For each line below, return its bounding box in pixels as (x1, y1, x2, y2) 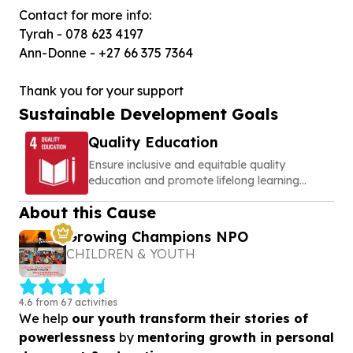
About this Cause (19, 203, 156, 222)
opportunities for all (88, 189, 191, 203)
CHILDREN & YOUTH (65, 246, 195, 262)
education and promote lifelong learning (88, 173, 299, 188)
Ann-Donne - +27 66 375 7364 (19, 45, 193, 61)
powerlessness (19, 329, 116, 345)
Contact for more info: (19, 7, 151, 23)
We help (19, 310, 72, 326)
